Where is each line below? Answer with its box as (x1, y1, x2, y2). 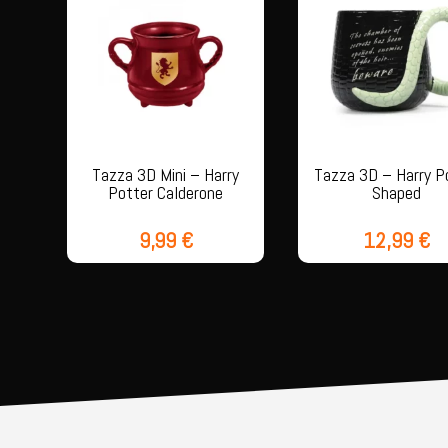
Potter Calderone (108, 180, 224, 204)
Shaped (372, 180, 422, 204)
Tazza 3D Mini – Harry (92, 162, 240, 186)
